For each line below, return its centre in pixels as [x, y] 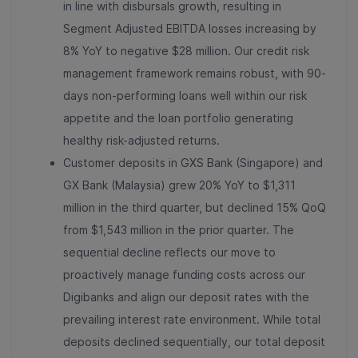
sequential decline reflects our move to [169, 253]
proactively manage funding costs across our [184, 275]
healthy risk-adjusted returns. [141, 141]
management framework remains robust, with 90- [195, 74]
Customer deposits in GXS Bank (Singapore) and [193, 163]
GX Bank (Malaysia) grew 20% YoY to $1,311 [179, 185]
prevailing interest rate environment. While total [192, 320]
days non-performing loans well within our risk [185, 96]
